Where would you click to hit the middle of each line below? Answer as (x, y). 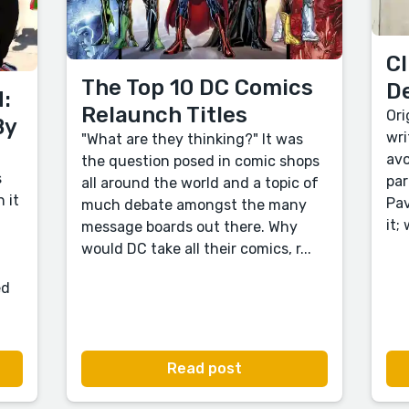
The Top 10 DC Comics (198, 87)
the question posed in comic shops (201, 161)
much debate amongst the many (194, 204)
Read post (204, 369)
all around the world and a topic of (200, 183)
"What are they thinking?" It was (193, 139)
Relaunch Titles (165, 115)
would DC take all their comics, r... (197, 248)
